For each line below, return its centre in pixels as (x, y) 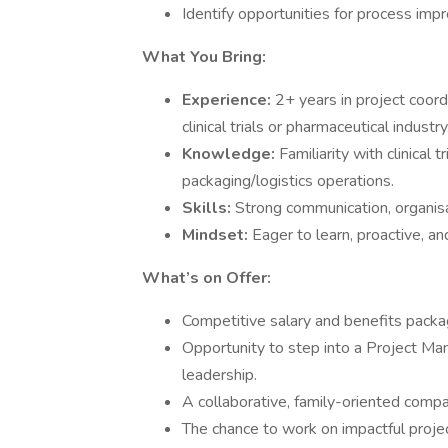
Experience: (228, 100)
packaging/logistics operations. (288, 181)
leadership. (219, 375)
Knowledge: (230, 154)
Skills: (208, 208)
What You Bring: (204, 57)
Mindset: (217, 235)
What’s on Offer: (206, 278)
